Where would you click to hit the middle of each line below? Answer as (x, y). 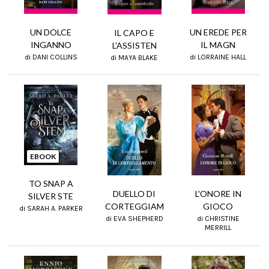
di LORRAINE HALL (218, 57)
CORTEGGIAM (134, 207)
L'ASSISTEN (134, 45)
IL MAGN (218, 44)
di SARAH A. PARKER (51, 208)
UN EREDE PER (218, 32)
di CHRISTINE (218, 219)
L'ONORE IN (218, 194)
